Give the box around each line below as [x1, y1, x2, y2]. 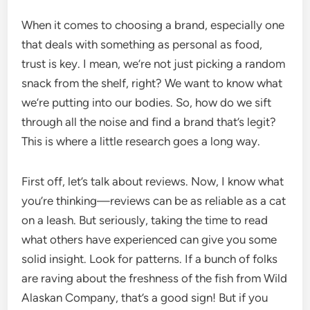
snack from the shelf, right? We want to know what [21, 76, 283, 90]
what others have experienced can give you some [21, 232, 277, 246]
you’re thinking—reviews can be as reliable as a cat [21, 194, 286, 208]
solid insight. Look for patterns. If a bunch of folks [21, 252, 278, 266]
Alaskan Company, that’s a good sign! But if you [21, 291, 268, 304]
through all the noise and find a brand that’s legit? [21, 115, 277, 129]
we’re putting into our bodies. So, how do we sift [21, 95, 272, 109]
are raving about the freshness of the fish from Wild [21, 271, 288, 285]
